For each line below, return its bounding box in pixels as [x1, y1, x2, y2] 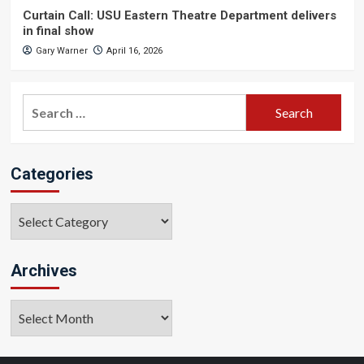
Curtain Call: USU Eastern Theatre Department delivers [22, 8, 336, 23]
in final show [22, 24, 94, 38]
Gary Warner [35, 45, 88, 56]
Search [21, 96, 63, 111]
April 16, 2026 [106, 45, 162, 56]
